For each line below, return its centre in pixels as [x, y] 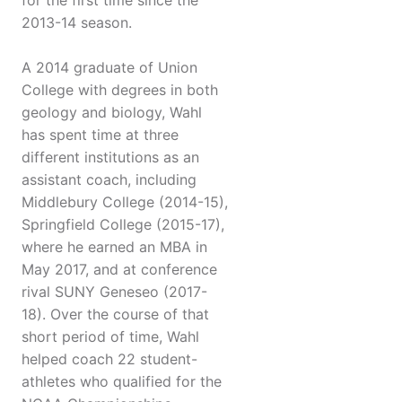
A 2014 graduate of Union [109, 68]
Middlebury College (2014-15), [125, 202]
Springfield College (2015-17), [123, 225]
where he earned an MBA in [114, 247]
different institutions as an [110, 157]
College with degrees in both [120, 90]
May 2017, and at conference [119, 270]
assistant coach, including [109, 180]
